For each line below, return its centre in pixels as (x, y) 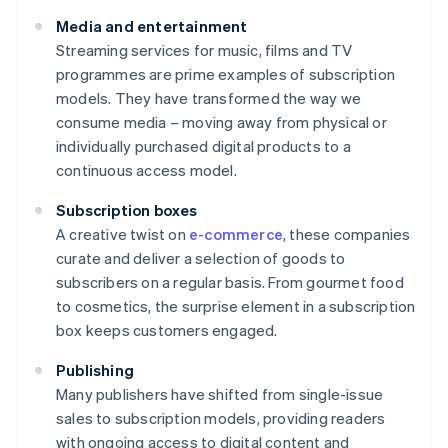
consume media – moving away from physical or (221, 122)
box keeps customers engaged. (167, 330)
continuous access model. (146, 170)
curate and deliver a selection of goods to (201, 258)
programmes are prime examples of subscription (226, 74)
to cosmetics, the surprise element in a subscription (236, 306)
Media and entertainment (152, 26)
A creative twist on (122, 234)
